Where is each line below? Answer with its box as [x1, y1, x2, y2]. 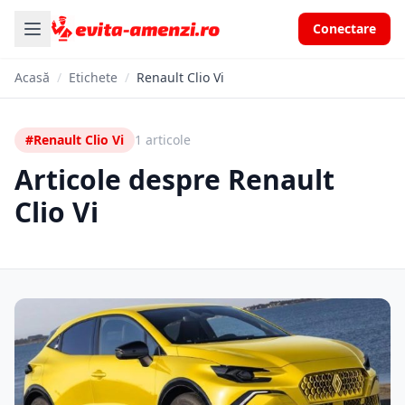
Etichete [69, 69, 118, 86]
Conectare [313, 20, 376, 37]
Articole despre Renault [14, 161, 334, 198]
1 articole [135, 131, 191, 148]
